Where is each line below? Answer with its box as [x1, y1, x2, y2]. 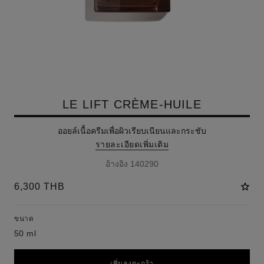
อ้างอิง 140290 [105, 159, 159, 169]
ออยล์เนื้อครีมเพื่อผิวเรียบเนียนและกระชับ [58, 126, 206, 136]
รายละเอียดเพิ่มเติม [95, 140, 169, 149]
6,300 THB [14, 181, 65, 192]
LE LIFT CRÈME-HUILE [62, 98, 202, 111]
